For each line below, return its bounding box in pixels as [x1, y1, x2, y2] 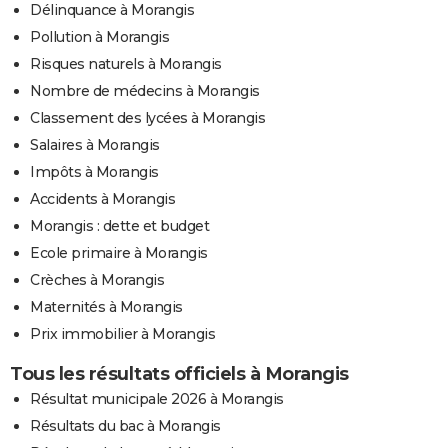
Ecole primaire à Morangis [30, 243, 208, 262]
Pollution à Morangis [30, 27, 169, 46]
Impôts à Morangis [30, 162, 159, 181]
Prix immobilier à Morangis [30, 324, 215, 343]
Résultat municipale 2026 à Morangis [30, 389, 284, 408]
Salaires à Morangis [30, 135, 160, 154]
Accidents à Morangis [30, 189, 175, 208]
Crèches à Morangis [30, 270, 164, 289]
